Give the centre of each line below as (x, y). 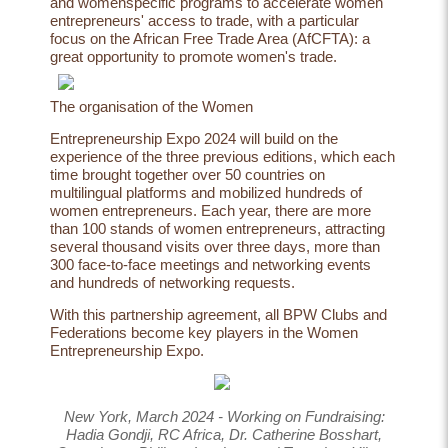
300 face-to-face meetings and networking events (210, 265)
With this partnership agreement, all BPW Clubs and (218, 315)
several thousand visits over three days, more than (215, 247)
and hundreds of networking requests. (174, 283)
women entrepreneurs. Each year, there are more (210, 211)
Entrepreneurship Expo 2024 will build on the (194, 139)
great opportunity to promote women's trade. (195, 57)
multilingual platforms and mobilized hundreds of (206, 193)
